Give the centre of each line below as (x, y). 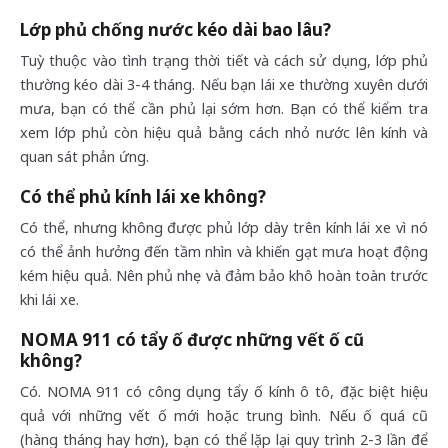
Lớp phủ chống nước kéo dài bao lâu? (175, 29)
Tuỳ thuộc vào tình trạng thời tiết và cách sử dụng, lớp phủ (224, 60)
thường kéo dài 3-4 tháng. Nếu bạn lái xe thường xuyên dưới (224, 84)
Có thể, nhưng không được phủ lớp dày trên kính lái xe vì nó (224, 227)
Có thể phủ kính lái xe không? (143, 196)
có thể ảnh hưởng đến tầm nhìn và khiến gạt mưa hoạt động (224, 251)
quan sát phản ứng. (84, 156)
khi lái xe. (49, 299)
